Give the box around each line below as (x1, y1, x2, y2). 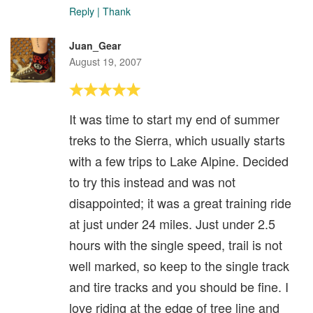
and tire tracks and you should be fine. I (69, 277, 289, 296)
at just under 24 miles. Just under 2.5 (69, 214, 275, 233)
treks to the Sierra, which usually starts (69, 130, 285, 149)
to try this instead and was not (69, 172, 235, 191)
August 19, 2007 (69, 54, 142, 68)
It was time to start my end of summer (69, 109, 279, 128)
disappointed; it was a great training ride (69, 193, 291, 212)
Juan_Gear (69, 38, 121, 52)
